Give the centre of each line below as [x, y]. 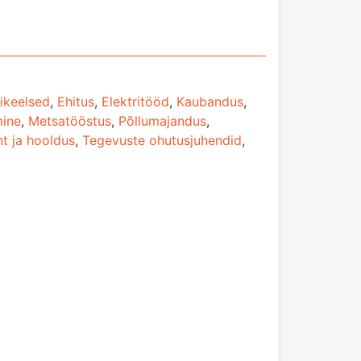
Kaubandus [210, 101]
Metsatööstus [70, 120]
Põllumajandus [162, 120]
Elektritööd [135, 101]
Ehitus [76, 101]
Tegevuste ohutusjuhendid [162, 140]
